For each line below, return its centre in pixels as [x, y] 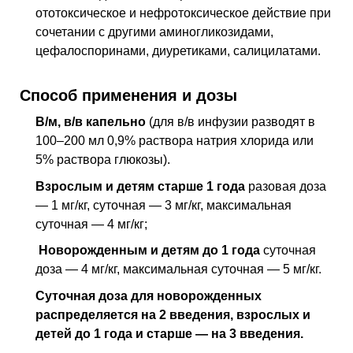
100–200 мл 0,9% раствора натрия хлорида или [175, 141]
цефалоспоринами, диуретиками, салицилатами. [178, 50]
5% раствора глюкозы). [104, 160]
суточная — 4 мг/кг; [91, 224]
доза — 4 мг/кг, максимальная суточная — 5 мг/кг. [180, 269]
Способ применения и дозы [128, 95]
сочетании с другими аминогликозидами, [154, 32]
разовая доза [286, 186]
